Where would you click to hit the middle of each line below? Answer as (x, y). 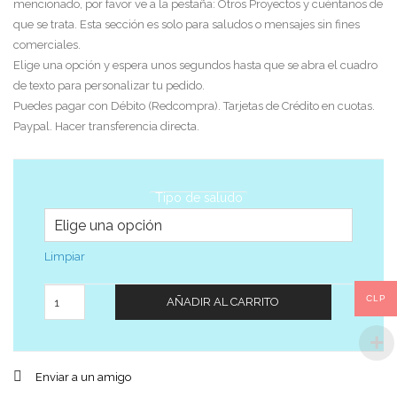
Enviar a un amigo (83, 377)
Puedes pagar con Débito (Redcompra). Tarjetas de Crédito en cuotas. (194, 106)
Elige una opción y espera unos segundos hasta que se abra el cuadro (195, 65)
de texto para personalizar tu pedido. (109, 86)
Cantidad (97, 292)
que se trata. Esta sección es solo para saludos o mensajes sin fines (187, 24)
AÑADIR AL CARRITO (223, 302)
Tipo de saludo (198, 198)
